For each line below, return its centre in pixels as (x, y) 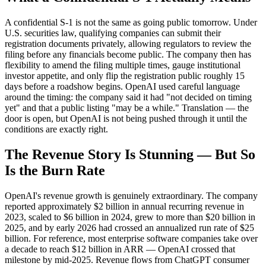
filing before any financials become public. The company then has (128, 54)
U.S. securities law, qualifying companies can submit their (113, 33)
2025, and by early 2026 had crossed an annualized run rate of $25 (129, 227)
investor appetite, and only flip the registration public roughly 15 (125, 75)
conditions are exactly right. (56, 129)
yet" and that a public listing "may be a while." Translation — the (127, 107)
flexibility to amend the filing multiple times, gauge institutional (123, 65)
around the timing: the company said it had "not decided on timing (128, 97)
